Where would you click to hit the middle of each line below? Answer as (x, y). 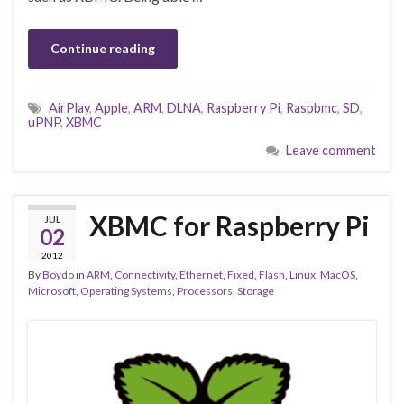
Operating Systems (126, 291)
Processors (205, 291)
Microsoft (52, 291)
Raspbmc (312, 108)
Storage (256, 291)
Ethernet (201, 275)
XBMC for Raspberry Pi (230, 226)
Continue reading (103, 49)
